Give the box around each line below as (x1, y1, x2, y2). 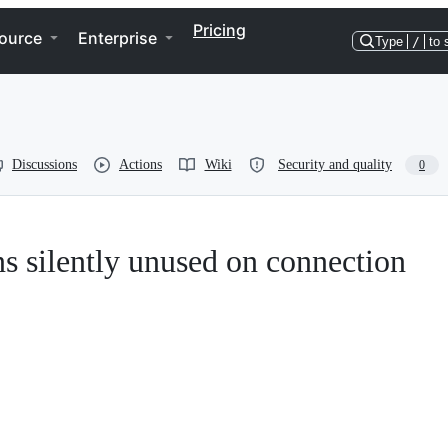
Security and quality (278, 157, 392, 172)
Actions (119, 157, 162, 172)
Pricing (193, 20, 246, 40)
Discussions (12, 157, 77, 172)
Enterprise (78, 28, 157, 48)
